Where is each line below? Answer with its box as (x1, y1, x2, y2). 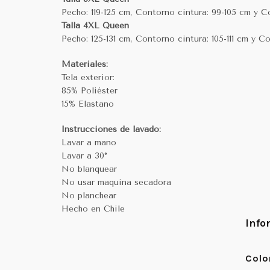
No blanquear (61, 164, 117, 174)
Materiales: (61, 59, 108, 69)
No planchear (61, 190, 116, 201)
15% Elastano (61, 99, 114, 109)
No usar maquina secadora (61, 177, 171, 187)
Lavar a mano (61, 137, 116, 148)
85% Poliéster (61, 86, 118, 96)
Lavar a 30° (61, 151, 107, 161)
